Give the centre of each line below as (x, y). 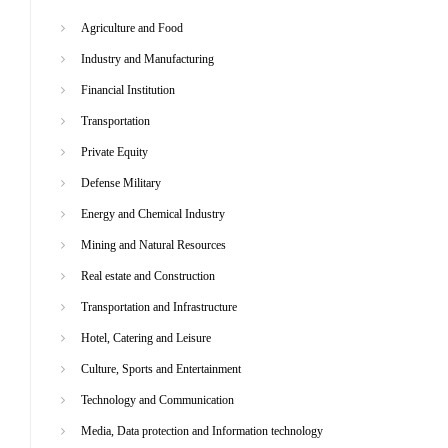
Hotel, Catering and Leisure (146, 337)
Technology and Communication (157, 399)
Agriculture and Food (132, 27)
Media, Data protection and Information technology (202, 430)
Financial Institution (128, 89)
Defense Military (121, 182)
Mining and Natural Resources (153, 244)
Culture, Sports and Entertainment (161, 368)
